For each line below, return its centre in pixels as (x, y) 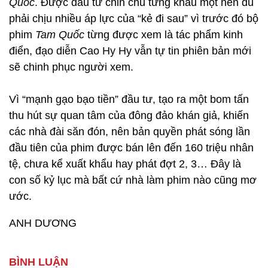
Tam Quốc (60, 35)
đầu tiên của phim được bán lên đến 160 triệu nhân (131, 148)
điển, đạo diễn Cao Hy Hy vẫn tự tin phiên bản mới (130, 51)
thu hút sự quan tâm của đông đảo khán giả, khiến (129, 115)
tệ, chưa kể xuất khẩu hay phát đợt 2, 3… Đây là (125, 164)
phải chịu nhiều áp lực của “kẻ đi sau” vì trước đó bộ (134, 19)
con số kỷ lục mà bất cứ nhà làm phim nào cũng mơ (133, 180)
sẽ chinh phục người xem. (71, 67)
